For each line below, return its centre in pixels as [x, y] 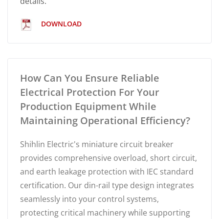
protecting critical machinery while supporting [105, 212]
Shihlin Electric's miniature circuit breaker [97, 144]
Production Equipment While [88, 106]
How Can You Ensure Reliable [90, 78]
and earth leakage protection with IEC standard [107, 171]
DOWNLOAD [60, 24]
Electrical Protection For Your [90, 92]
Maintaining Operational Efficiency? [105, 120]
